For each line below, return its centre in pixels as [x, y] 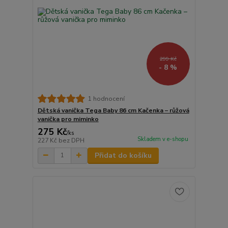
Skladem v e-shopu [163, 139]
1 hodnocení [106, 98]
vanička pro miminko [68, 119]
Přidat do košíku [123, 155]
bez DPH [71, 140]
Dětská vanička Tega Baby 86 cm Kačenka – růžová [113, 110]
